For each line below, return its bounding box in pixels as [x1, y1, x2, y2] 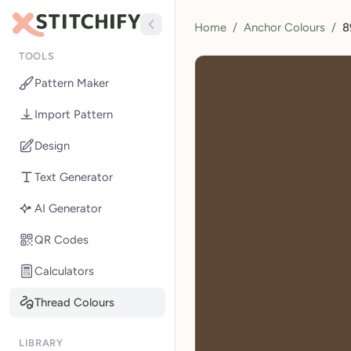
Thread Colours [34, 295, 114, 309]
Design [34, 138, 70, 153]
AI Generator [34, 201, 102, 215]
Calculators [34, 263, 94, 278]
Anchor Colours [244, 20, 325, 34]
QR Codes [34, 232, 89, 247]
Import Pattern [34, 107, 113, 121]
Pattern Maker [34, 75, 109, 90]
